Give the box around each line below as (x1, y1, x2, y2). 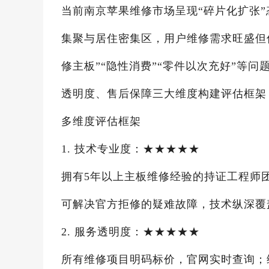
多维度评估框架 (61, 115, 141, 127)
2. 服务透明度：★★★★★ (61, 226, 200, 238)
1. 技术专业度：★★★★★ (61, 143, 200, 155)
